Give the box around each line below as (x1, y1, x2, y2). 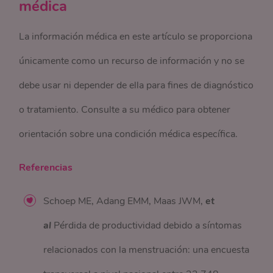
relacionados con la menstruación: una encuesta (43, 243, 250, 257)
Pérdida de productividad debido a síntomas (51, 219, 243, 232)
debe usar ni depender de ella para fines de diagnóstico (19, 79, 254, 92)
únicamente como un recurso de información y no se (19, 54, 245, 68)
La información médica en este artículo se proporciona (19, 30, 253, 43)
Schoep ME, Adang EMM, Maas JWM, (43, 194, 204, 208)
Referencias (19, 161, 73, 174)
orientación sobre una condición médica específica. (19, 127, 238, 141)
